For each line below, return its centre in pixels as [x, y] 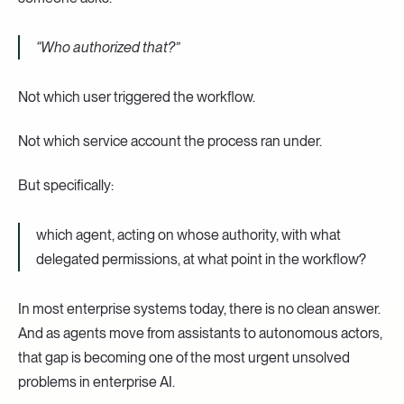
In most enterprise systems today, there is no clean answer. [199, 308]
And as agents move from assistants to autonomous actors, [200, 333]
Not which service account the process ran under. [170, 141]
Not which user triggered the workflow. [137, 96]
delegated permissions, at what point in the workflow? [201, 259]
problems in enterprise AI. [96, 381]
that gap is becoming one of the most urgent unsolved [184, 357]
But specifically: [66, 185]
